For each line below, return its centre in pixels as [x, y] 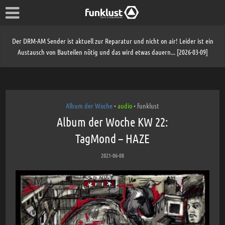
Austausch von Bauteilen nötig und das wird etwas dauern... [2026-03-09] [113, 52]
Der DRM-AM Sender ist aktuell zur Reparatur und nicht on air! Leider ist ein [113, 41]
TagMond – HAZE [113, 138]
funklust [148, 105]
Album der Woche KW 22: [113, 122]
